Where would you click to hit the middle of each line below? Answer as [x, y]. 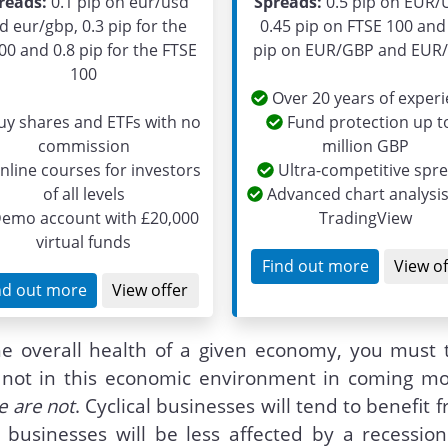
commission [83, 146]
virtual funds [84, 242]
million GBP [366, 146]
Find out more [315, 266]
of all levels [83, 194]
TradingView [366, 218]
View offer [150, 290]
